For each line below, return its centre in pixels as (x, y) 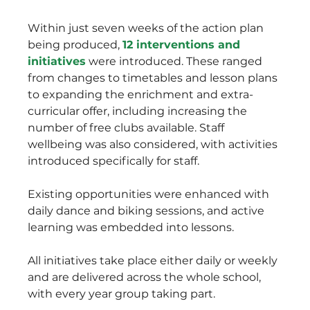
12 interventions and (183, 44)
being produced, (75, 44)
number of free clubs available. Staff (128, 127)
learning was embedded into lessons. (133, 227)
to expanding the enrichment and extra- (141, 94)
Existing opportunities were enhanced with (150, 194)
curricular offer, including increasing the (139, 111)
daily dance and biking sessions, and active (148, 210)
